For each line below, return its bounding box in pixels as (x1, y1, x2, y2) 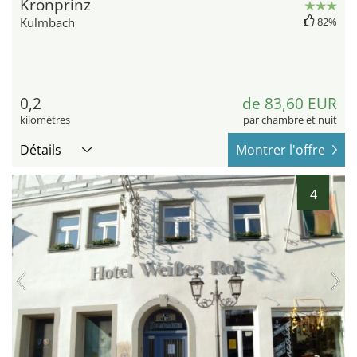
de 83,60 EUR (242, 93, 337, 115)
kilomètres (20, 112, 70, 127)
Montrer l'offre (236, 141, 325, 159)
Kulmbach (20, 14, 75, 31)
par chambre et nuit (243, 112, 337, 127)
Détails (20, 141, 61, 159)
